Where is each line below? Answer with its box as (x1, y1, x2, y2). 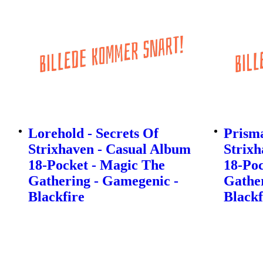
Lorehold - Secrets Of (28, 126, 159, 141)
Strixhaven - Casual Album (28, 141, 191, 157)
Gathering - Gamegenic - (28, 173, 178, 189)
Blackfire (28, 189, 85, 205)
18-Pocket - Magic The (28, 157, 165, 173)
